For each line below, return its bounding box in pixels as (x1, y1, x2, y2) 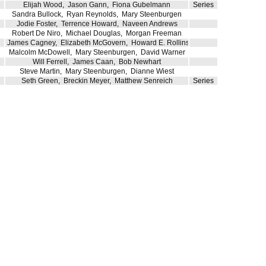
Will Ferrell (33, 58, 67, 66)
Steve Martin (20, 67, 60, 75)
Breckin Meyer (63, 77, 109, 85)
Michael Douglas (66, 29, 121, 37)
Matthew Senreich (114, 77, 173, 85)
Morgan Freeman (126, 29, 182, 37)
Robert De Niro (12, 29, 61, 37)
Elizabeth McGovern (61, 39, 126, 47)
